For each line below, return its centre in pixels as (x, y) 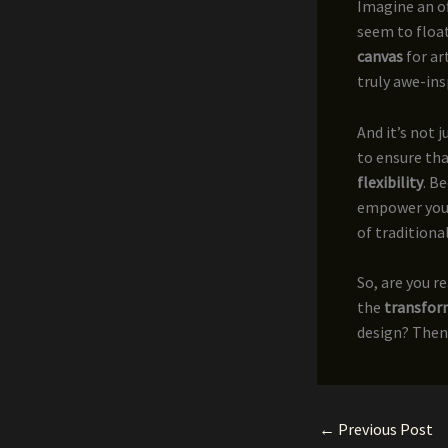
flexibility (390, 181)
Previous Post (384, 429)
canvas (380, 56)
